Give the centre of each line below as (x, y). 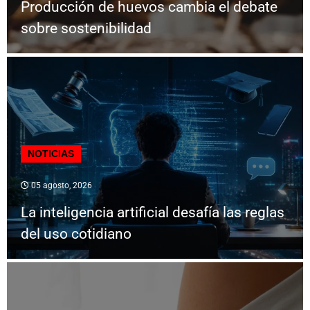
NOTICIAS (51, 153)
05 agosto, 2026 (61, 185)
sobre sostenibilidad (86, 28)
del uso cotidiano (76, 234)
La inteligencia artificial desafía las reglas (153, 212)
